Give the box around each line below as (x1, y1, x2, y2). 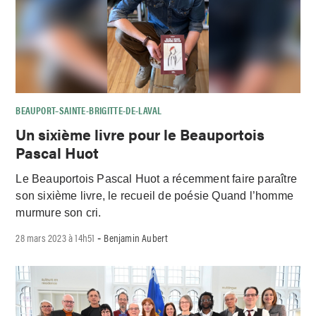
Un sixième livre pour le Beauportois (16, 123, 265, 145)
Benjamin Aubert (104, 229, 169, 245)
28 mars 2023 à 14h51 (16, 229, 95, 245)
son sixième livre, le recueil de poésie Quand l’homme (16, 189, 294, 202)
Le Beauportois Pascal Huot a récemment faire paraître (16, 172, 298, 185)
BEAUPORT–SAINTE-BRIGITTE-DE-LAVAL (16, 103, 162, 118)
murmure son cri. (16, 206, 102, 219)
